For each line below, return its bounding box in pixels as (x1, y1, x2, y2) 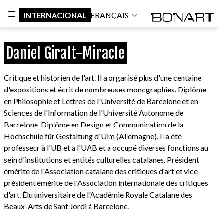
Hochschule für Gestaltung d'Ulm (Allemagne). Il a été (4, 131, 182, 141)
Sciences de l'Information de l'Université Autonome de (4, 108, 183, 117)
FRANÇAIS (91, 10, 128, 19)
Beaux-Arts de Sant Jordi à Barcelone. (4, 201, 129, 211)
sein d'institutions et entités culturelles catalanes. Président (4, 155, 199, 164)
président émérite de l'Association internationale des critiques (4, 178, 208, 187)
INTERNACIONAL (23, 10, 87, 19)
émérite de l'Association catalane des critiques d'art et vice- (4, 166, 200, 176)
